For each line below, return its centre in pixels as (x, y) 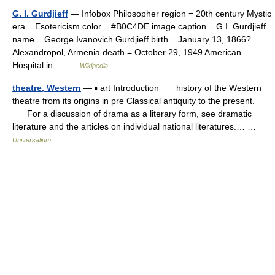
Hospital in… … (46, 65)
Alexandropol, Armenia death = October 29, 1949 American (127, 52)
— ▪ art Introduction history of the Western (171, 88)
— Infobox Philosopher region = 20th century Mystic (170, 14)
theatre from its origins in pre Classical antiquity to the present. (134, 101)
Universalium (32, 140)
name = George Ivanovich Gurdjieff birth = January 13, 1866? (132, 39)
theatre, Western (47, 88)
